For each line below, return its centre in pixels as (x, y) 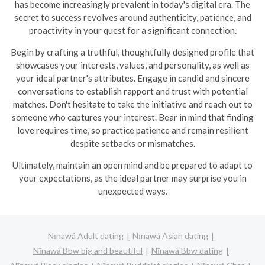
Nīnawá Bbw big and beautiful (88, 250)
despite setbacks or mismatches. (132, 143)
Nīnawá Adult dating (86, 235)
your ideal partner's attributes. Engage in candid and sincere (132, 78)
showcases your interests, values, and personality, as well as (132, 65)
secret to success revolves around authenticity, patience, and (132, 17)
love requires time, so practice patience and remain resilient (132, 130)
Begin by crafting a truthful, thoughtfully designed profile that (132, 52)
